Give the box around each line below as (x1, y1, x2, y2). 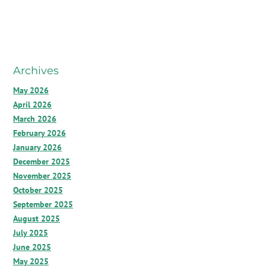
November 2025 (13, 170, 71, 181)
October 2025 (13, 185, 63, 195)
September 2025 (13, 199, 73, 210)
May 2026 (13, 85, 49, 96)
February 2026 (13, 128, 66, 138)
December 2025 (13, 156, 70, 167)
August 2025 (13, 213, 60, 224)
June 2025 (13, 242, 51, 252)
